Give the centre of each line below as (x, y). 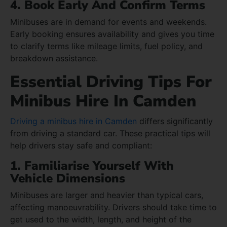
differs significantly (175, 121)
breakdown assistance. (54, 58)
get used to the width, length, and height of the (101, 219)
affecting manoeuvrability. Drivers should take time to (113, 207)
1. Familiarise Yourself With (92, 165)
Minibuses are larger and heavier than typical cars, (107, 195)
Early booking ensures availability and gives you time (112, 34)
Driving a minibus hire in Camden (73, 121)
